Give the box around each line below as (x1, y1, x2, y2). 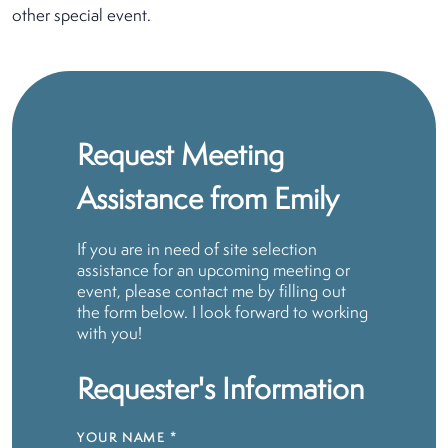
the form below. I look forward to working (77, 305, 368, 322)
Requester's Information (77, 376, 364, 407)
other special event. (12, 8, 151, 25)
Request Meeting (77, 142, 284, 173)
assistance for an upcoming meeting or (77, 263, 350, 280)
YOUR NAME (77, 432, 166, 445)
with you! (77, 326, 142, 343)
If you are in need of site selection (77, 242, 317, 259)
